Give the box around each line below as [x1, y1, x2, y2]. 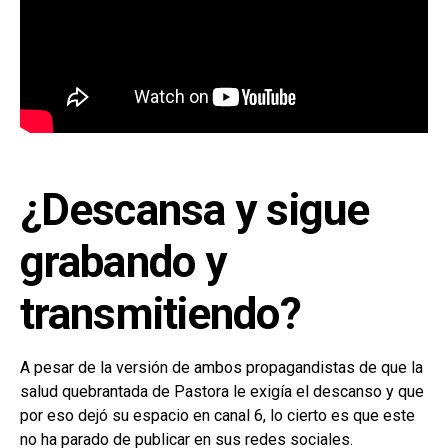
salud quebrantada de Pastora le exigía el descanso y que [20, 381, 424, 401]
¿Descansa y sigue [20, 183, 370, 236]
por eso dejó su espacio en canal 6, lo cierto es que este [20, 405, 415, 425]
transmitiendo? [20, 287, 301, 340]
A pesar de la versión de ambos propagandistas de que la [20, 357, 423, 377]
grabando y [20, 235, 227, 288]
